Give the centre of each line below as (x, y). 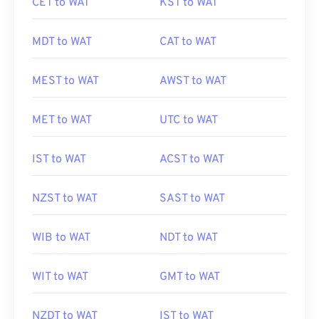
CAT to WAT (188, 42)
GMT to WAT (190, 277)
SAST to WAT (192, 199)
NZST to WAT (65, 199)
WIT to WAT (60, 277)
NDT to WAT (189, 238)
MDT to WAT (62, 42)
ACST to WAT (192, 159)
